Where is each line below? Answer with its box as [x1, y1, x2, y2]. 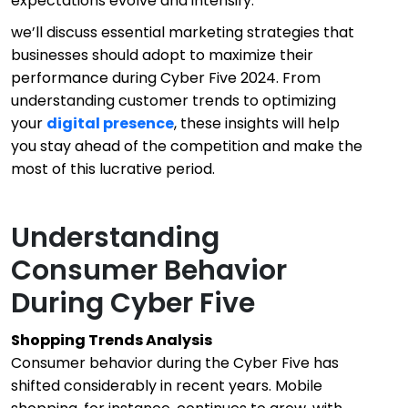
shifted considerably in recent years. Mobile [11, 374, 322, 396]
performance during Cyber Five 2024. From [11, 66, 321, 88]
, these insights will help [174, 112, 340, 134]
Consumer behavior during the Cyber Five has [11, 352, 339, 373]
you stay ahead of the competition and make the [11, 135, 362, 157]
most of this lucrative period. [11, 158, 215, 179]
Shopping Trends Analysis [11, 329, 212, 351]
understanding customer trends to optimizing [11, 89, 336, 111]
